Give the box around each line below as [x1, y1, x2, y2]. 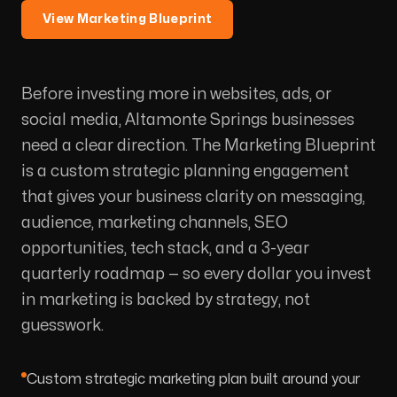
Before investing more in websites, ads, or [21, 86, 331, 102]
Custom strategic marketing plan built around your [27, 371, 360, 386]
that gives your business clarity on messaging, [21, 189, 365, 205]
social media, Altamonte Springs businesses [21, 112, 354, 128]
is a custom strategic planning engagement [21, 163, 349, 179]
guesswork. [21, 317, 104, 333]
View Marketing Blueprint [43, 12, 213, 25]
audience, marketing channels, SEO [21, 214, 288, 230]
